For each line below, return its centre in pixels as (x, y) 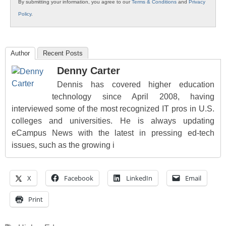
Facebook (79, 178)
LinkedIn (139, 178)
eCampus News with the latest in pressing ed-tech (113, 133)
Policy (25, 14)
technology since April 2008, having (133, 97)
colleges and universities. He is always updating (113, 121)
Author (20, 53)
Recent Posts (63, 53)
